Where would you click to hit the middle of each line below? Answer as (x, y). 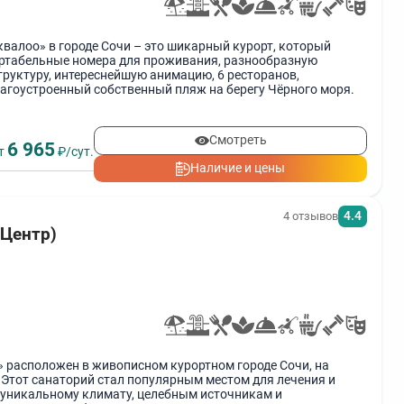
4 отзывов (311, 216)
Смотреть (238, 140)
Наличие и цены (238, 169)
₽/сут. (75, 151)
